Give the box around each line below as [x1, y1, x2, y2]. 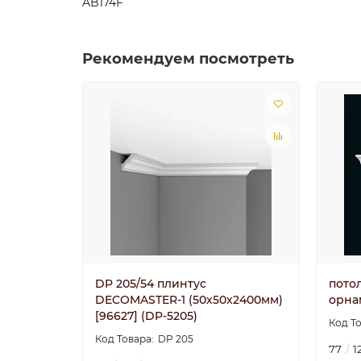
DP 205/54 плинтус [95, 276, 206, 291]
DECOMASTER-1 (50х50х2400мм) [95, 293, 283, 307]
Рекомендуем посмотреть [82, 49, 294, 68]
